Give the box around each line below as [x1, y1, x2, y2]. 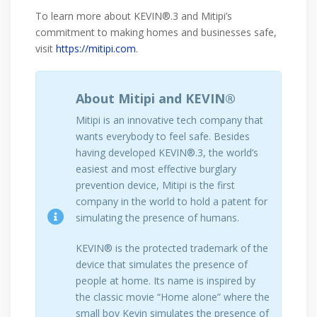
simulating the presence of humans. [76, 210, 239, 224]
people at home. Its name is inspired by [76, 273, 255, 287]
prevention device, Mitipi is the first [76, 178, 235, 192]
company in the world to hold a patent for [76, 194, 267, 208]
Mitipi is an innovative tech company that [76, 113, 263, 127]
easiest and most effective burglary [76, 161, 236, 175]
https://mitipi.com [56, 41, 136, 55]
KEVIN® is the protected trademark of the [76, 241, 268, 255]
